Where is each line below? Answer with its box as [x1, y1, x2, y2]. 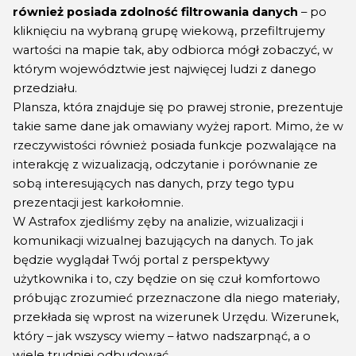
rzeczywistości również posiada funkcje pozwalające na [13, 137, 336, 153]
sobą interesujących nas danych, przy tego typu [13, 176, 294, 191]
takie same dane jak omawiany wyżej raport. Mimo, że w [13, 118, 343, 133]
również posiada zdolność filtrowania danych [13, 4, 298, 19]
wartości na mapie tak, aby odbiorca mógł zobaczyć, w [13, 42, 333, 57]
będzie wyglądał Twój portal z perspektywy [13, 252, 269, 267]
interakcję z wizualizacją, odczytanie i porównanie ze [13, 157, 318, 172]
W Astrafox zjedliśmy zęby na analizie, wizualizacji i [13, 214, 304, 229]
